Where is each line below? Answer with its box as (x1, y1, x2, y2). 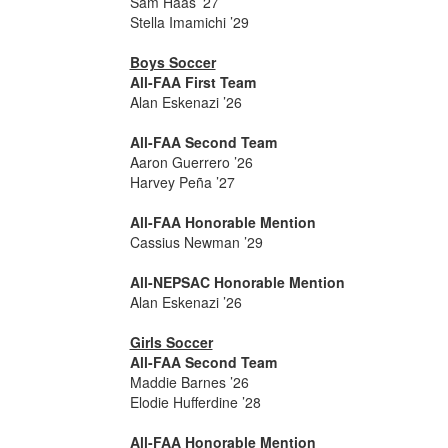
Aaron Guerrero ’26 (129, 152, 253, 172)
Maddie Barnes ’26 (129, 372, 249, 392)
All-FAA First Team (129, 72, 256, 92)
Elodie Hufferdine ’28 (129, 392, 261, 412)
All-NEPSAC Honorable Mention (129, 272, 345, 292)
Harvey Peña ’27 (129, 172, 235, 192)
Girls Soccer (129, 332, 213, 352)
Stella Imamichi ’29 (129, 12, 249, 32)
